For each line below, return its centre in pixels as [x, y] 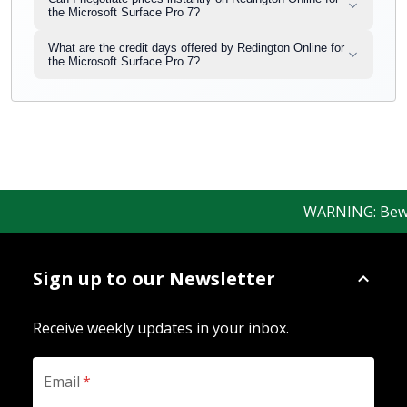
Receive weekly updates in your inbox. [161, 328]
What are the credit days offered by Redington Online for [196, 48]
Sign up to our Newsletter [154, 278]
